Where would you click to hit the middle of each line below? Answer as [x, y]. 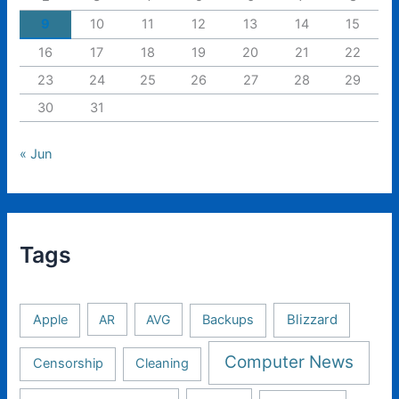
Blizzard [312, 320]
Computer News [289, 362]
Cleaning [162, 364]
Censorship [68, 364]
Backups [228, 320]
